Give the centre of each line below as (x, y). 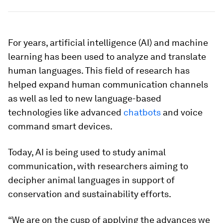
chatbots (142, 112)
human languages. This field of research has (99, 70)
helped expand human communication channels (108, 84)
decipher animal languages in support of (91, 180)
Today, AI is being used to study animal (87, 152)
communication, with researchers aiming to (98, 166)
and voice (182, 112)
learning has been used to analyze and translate (107, 56)
